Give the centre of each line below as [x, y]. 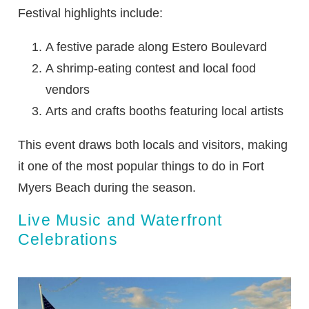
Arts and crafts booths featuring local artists [165, 111]
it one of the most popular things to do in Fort [141, 166]
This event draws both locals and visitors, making [153, 144]
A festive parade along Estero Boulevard [157, 47]
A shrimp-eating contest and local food [151, 68]
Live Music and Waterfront [120, 220]
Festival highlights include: [91, 13]
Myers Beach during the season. [107, 187]
